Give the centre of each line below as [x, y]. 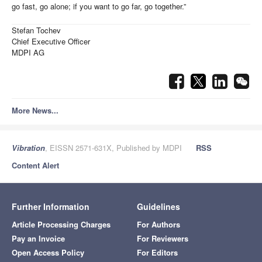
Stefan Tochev [36, 30]
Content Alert [35, 166]
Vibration [28, 148]
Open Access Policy [48, 253]
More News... [35, 111]
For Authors [158, 225]
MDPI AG [28, 53]
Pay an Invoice [38, 239]
